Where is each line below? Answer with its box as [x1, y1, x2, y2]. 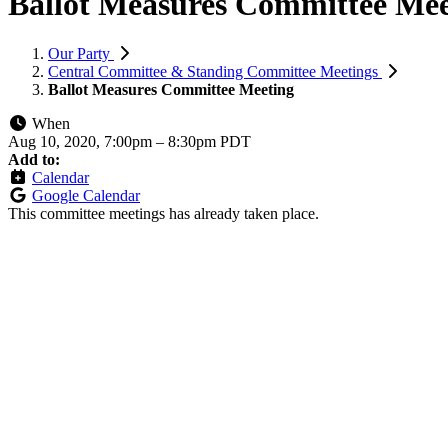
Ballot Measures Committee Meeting [48, 80, 294, 98]
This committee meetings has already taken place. [8, 204, 319, 222]
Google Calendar [32, 186, 140, 204]
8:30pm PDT [168, 132, 251, 150]
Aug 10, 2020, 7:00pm [8, 132, 156, 150]
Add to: [8, 150, 60, 168]
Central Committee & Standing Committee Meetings [48, 62, 382, 80]
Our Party [48, 44, 114, 62]
